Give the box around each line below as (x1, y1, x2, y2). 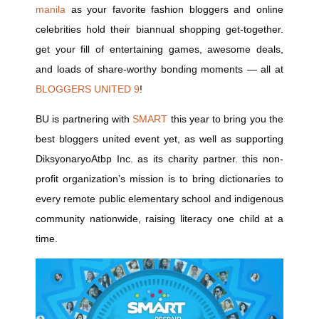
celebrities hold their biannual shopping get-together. (36, 23, 283, 35)
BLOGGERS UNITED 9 (36, 83, 140, 95)
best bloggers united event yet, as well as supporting (36, 133, 283, 145)
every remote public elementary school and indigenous (36, 193, 283, 204)
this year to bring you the (167, 113, 284, 125)
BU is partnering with (36, 113, 133, 125)
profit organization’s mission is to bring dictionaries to (36, 173, 283, 184)
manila (36, 4, 66, 15)
